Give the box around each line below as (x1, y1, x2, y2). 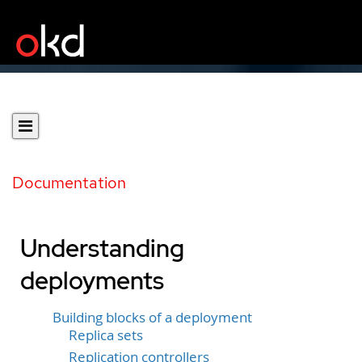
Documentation (12, 172, 126, 193)
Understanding (20, 232, 184, 264)
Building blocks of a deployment (53, 309, 252, 326)
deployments (20, 264, 164, 297)
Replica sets (69, 326, 143, 344)
